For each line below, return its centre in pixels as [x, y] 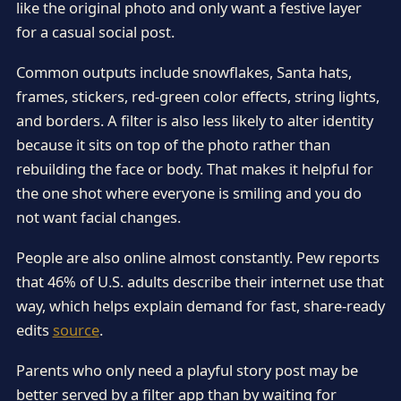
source [76, 329]
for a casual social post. [95, 31]
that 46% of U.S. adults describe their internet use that [200, 281]
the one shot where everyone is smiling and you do [188, 192]
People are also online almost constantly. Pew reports [197, 257]
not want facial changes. [98, 217]
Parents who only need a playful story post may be [187, 371]
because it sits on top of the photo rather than [173, 144]
